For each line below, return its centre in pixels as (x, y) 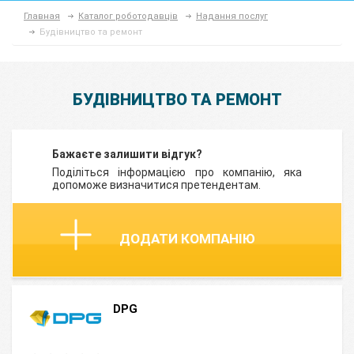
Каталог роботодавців (128, 16)
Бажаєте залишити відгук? (127, 154)
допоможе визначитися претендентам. (156, 185)
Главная (42, 16)
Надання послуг (232, 16)
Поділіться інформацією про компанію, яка (177, 172)
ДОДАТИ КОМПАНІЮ (187, 239)
